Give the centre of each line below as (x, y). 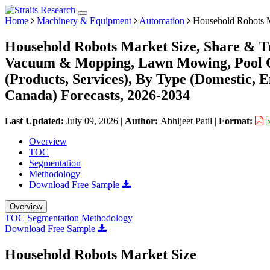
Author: (143, 121)
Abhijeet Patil (186, 121)
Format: (237, 121)
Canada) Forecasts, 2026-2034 (97, 95)
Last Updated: (36, 121)
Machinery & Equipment (84, 21)
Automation (162, 21)
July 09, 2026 (92, 121)
